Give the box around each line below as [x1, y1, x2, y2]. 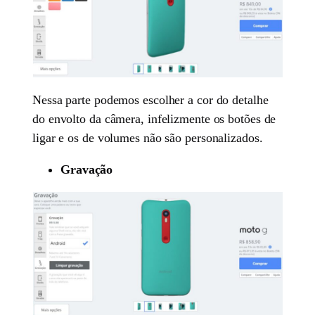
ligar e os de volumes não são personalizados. [32, 130, 263, 145]
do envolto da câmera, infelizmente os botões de [32, 111, 276, 126]
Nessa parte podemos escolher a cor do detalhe [32, 92, 269, 107]
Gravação [60, 162, 113, 176]
